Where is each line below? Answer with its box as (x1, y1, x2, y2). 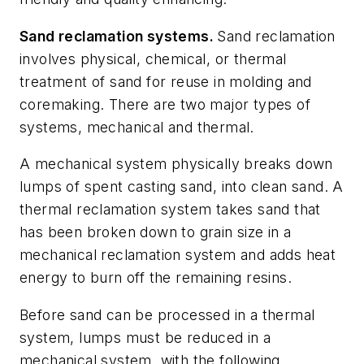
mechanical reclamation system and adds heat (19, 246, 336, 264)
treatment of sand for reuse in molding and (19, 72, 312, 90)
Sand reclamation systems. (19, 27, 218, 45)
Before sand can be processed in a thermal (19, 305, 315, 323)
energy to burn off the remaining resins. (19, 269, 292, 287)
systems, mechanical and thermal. (19, 118, 254, 136)
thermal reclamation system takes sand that (19, 201, 321, 219)
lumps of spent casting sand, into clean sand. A (19, 178, 344, 196)
